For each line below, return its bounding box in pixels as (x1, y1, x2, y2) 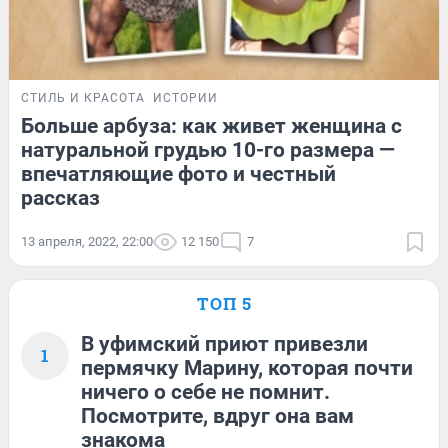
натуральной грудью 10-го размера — (21, 138, 395, 163)
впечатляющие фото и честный (21, 162, 336, 187)
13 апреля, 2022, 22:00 (21, 234, 153, 250)
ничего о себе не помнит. (81, 380, 330, 405)
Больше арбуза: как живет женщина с (21, 114, 402, 139)
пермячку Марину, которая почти (81, 356, 413, 381)
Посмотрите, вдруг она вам (81, 404, 354, 429)
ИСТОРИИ (153, 91, 218, 106)
